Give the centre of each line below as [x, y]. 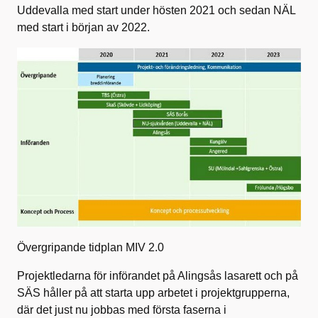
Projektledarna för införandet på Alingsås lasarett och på [158, 275]
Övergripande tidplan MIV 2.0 [91, 247]
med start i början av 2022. [83, 27]
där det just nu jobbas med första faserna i [122, 309]
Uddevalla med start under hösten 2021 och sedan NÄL [156, 10]
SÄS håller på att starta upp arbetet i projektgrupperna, [153, 292]
